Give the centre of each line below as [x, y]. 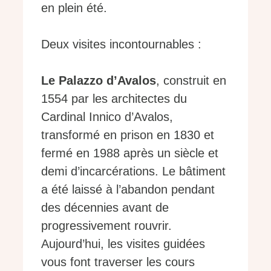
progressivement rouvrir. [106, 225]
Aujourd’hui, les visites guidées [123, 243]
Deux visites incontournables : [121, 44]
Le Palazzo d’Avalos [99, 80]
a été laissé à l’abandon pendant [128, 189]
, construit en [191, 80]
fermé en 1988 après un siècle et [130, 153]
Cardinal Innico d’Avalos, [107, 116]
